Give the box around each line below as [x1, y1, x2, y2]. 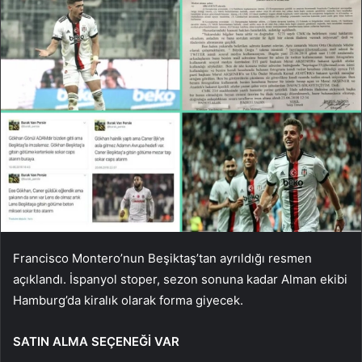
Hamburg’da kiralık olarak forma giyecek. [13, 292, 243, 308]
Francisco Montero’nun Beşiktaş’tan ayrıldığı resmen [13, 250, 312, 266]
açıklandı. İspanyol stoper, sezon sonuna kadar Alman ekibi [13, 271, 347, 287]
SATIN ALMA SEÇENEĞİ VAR [13, 333, 179, 349]
